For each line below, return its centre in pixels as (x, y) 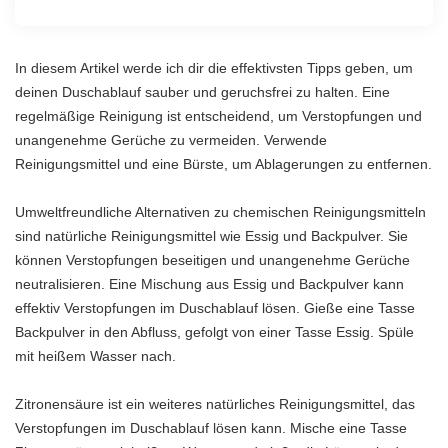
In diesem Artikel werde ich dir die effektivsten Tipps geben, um (214, 68)
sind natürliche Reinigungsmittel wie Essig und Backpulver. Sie (211, 236)
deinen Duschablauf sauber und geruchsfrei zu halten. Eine (202, 92)
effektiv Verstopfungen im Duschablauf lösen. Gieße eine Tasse (215, 308)
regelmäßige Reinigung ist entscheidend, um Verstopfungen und (218, 116)
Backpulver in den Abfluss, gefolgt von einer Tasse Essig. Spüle (214, 332)
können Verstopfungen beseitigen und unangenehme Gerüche (212, 260)
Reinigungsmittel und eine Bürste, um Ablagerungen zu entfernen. (223, 164)
